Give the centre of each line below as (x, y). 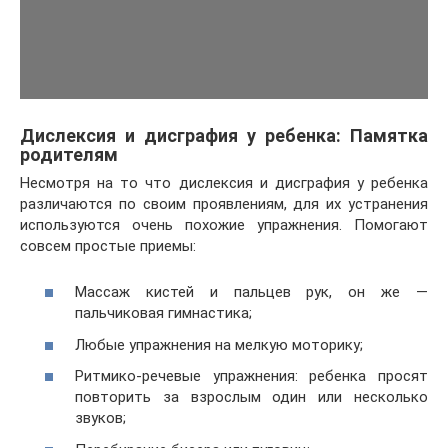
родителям (69, 154)
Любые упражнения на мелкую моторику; (219, 344)
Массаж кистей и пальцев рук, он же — (251, 292)
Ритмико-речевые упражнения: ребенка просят (251, 376)
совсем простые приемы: (108, 245)
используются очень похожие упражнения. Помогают (224, 224)
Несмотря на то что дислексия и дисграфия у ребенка (224, 182)
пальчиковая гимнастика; (163, 313)
